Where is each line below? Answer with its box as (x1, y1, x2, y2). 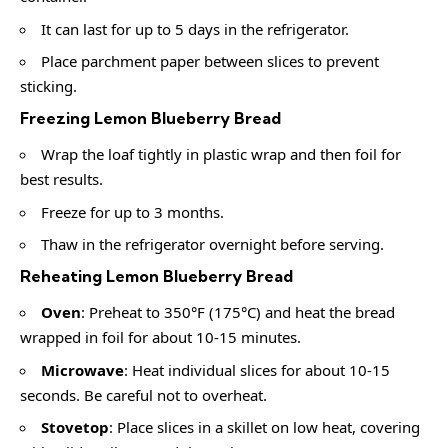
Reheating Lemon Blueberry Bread (20, 265, 293, 286)
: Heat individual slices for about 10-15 (124, 359, 390, 380)
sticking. (20, 76, 77, 97)
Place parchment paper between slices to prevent (41, 51, 379, 72)
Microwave (41, 359, 124, 380)
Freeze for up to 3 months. (41, 201, 224, 222)
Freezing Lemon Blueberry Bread (20, 107, 281, 128)
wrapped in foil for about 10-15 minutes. (20, 327, 301, 348)
